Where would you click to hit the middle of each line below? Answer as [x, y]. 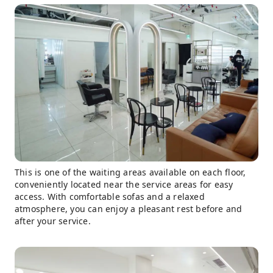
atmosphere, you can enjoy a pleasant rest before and [129, 208]
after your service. [53, 221]
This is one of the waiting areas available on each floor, [130, 172]
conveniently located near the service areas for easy [124, 184]
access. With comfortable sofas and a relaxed [110, 196]
